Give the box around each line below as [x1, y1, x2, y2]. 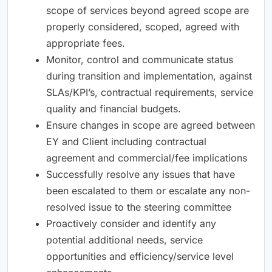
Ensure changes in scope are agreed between [46, 118, 255, 131]
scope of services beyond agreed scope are [46, 4, 249, 16]
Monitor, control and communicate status [46, 53, 233, 66]
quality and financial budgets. [46, 102, 181, 115]
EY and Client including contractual [46, 135, 206, 148]
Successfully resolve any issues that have [46, 168, 235, 180]
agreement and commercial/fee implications [46, 151, 247, 164]
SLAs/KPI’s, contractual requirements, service [46, 86, 253, 98]
